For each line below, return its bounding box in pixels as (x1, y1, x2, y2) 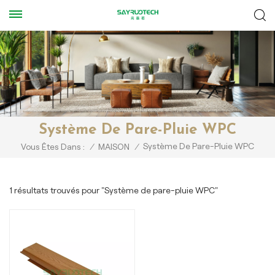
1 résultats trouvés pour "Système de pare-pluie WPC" (9, 185, 218, 195)
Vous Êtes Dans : (21, 142, 85, 152)
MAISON (98, 142, 130, 152)
